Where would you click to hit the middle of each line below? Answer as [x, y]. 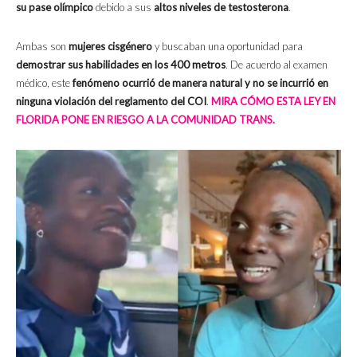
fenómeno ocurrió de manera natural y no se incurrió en [200, 83]
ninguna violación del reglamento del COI [111, 102]
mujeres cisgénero [110, 47]
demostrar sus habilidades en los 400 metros [121, 65]
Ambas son [42, 47]
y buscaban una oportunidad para [228, 47]
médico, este [44, 83]
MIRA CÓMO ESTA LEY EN [273, 102]
